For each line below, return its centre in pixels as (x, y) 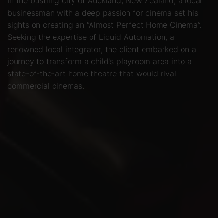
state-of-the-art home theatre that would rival (92, 74)
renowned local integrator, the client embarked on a (102, 49)
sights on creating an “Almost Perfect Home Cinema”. (104, 25)
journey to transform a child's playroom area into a (100, 62)
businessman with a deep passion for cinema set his (103, 13)
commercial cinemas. (46, 86)
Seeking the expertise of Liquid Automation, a (91, 37)
